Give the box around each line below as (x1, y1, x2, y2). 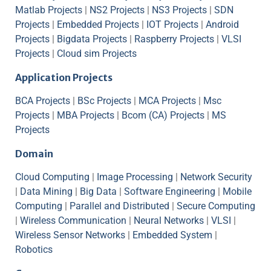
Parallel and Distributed (70, 200, 169, 212)
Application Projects (15, 71, 113, 83)
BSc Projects (77, 94, 131, 106)
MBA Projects (57, 109, 114, 121)
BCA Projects (15, 94, 70, 106)
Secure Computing (177, 200, 255, 212)
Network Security (180, 171, 252, 183)
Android (206, 18, 239, 30)
